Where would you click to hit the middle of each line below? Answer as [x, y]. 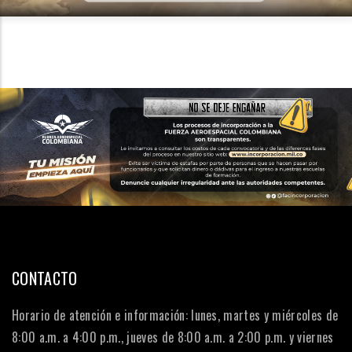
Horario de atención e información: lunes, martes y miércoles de [175, 315]
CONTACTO [45, 278]
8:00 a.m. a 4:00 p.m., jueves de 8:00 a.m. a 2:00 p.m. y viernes [173, 337]
